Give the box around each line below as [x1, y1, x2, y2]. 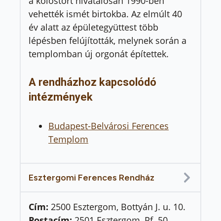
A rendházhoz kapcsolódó [29, 76, 156, 89]
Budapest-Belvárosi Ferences [48, 119, 169, 132]
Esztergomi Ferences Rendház [29, 172, 154, 183]
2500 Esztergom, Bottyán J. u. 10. [51, 200, 185, 213]
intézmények [29, 91, 93, 104]
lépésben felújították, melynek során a [29, 35, 186, 47]
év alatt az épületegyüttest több [29, 21, 158, 34]
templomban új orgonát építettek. [29, 48, 169, 60]
